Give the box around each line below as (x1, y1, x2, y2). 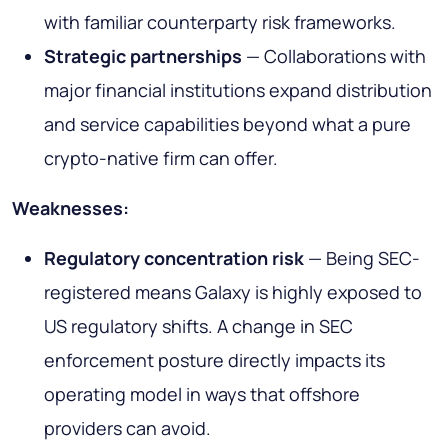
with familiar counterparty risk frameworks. (44, 10, 396, 35)
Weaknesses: (12, 196, 129, 221)
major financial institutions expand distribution (44, 78, 432, 103)
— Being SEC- (304, 246, 420, 271)
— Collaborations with (242, 44, 426, 69)
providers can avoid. (44, 416, 211, 441)
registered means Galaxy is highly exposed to (44, 280, 422, 305)
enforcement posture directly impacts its (44, 348, 385, 373)
